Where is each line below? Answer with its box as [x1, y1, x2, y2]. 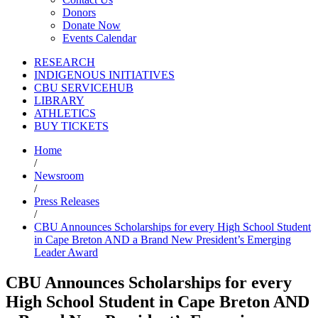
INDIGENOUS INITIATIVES [34, 69, 175, 82]
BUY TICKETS [34, 120, 109, 133]
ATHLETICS [34, 107, 96, 120]
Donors [62, 6, 96, 19]
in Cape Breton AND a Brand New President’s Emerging [34, 234, 291, 246]
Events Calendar [62, 32, 136, 45]
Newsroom [34, 170, 84, 182]
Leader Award [34, 246, 98, 259]
